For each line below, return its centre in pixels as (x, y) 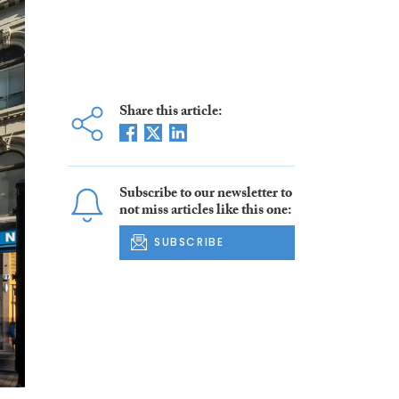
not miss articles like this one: (205, 212)
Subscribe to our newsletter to (205, 195)
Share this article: (170, 113)
